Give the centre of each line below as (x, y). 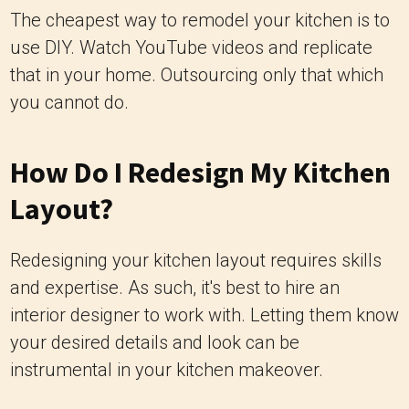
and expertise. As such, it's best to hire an (175, 288)
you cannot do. (69, 103)
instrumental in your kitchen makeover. (167, 370)
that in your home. (83, 75)
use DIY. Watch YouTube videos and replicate (191, 48)
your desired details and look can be (155, 343)
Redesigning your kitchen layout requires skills (196, 261)
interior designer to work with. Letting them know (204, 315)
